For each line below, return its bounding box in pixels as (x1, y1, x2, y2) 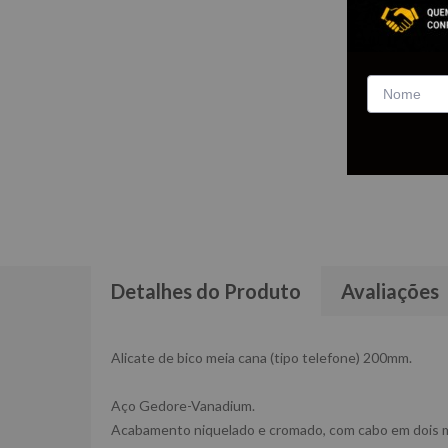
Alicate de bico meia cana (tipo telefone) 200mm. (111, 349, 412, 366)
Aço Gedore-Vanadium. (111, 397, 255, 414)
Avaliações (341, 279, 439, 303)
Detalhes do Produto (111, 279, 301, 303)
